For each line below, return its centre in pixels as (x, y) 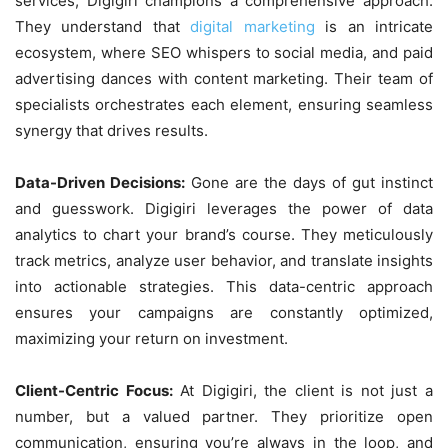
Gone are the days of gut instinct (309, 182)
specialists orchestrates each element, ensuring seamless (224, 104)
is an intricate (374, 26)
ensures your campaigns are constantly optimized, (224, 312)
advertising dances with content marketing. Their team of (224, 78)
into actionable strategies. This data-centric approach (224, 286)
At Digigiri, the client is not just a (303, 390)
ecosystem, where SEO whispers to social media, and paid (224, 52)
